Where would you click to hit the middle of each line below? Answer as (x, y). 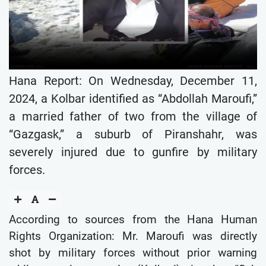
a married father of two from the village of (133, 116)
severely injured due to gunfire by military (133, 152)
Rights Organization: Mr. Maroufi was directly (133, 236)
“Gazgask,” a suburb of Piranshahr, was (133, 134)
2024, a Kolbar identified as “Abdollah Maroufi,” (133, 98)
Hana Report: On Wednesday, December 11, (133, 80)
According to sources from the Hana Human (133, 219)
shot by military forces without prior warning (133, 252)
